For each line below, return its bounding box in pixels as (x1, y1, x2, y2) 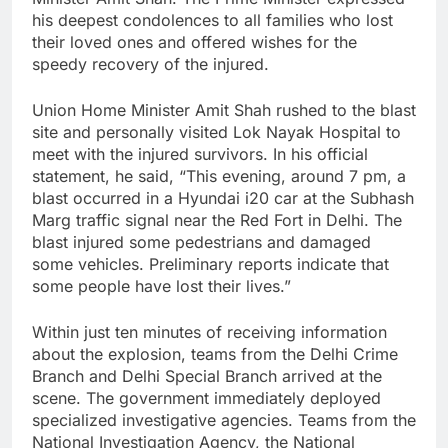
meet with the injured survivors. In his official (32, 144, 368, 165)
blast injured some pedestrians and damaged (32, 232, 371, 253)
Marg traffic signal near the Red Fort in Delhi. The (32, 210, 402, 231)
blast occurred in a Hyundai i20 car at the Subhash (32, 188, 414, 209)
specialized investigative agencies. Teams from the (32, 410, 416, 431)
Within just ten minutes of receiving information (32, 322, 387, 343)
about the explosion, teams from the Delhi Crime (32, 344, 398, 365)
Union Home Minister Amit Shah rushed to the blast (32, 100, 416, 121)
